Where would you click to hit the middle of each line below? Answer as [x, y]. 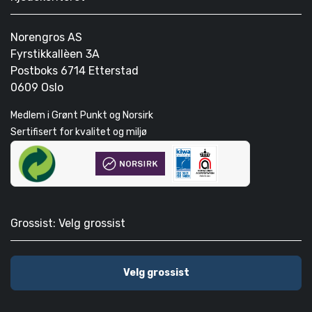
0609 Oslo [37, 87]
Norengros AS [46, 37]
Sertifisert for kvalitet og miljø [79, 132]
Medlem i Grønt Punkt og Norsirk [82, 115]
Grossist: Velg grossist [68, 224]
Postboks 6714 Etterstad [75, 70]
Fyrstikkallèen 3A [55, 54]
